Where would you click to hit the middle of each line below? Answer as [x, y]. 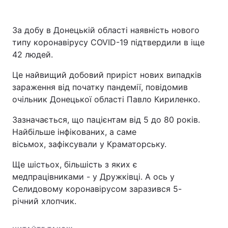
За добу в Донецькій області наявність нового [106, 30]
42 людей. [33, 54]
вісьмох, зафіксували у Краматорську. [89, 144]
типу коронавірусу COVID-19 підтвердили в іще [108, 42]
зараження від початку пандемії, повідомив [100, 87]
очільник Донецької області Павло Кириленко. [107, 99]
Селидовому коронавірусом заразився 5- [97, 189]
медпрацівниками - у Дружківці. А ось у [93, 177]
